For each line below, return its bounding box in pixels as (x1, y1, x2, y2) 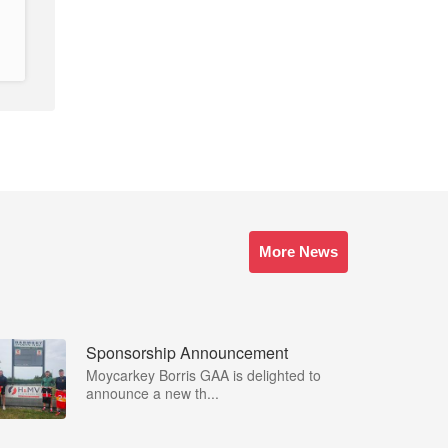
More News (259, 243, 338, 260)
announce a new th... (86, 383, 219, 403)
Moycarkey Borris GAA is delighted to (86, 365, 321, 385)
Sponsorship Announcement (86, 341, 288, 364)
